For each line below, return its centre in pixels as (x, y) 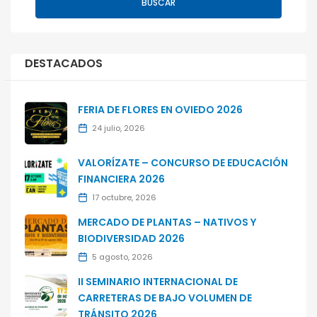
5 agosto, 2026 (122, 257)
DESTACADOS (64, 64)
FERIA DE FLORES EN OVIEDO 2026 (160, 110)
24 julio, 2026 (119, 128)
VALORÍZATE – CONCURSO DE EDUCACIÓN (183, 163)
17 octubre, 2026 (124, 198)
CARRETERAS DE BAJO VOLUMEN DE (165, 298)
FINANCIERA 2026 (121, 179)
